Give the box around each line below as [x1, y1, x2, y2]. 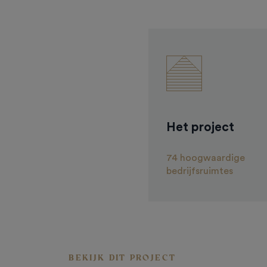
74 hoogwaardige [166, 153, 245, 163]
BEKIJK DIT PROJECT [69, 253, 176, 263]
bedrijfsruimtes [166, 166, 233, 176]
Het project [166, 121, 234, 134]
